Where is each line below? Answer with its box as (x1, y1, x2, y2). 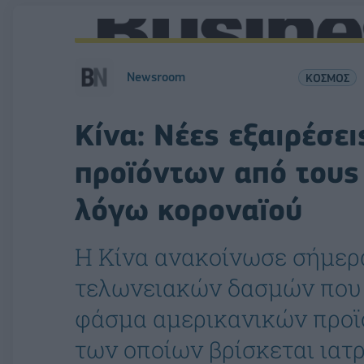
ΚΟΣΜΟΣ (305, 70, 349, 84)
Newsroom (127, 70, 185, 84)
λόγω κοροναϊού (75, 192, 302, 227)
